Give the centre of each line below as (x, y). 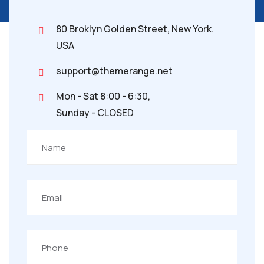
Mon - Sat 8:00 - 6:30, (103, 96)
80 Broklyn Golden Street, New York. (135, 29)
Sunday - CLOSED (95, 113)
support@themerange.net (114, 71)
